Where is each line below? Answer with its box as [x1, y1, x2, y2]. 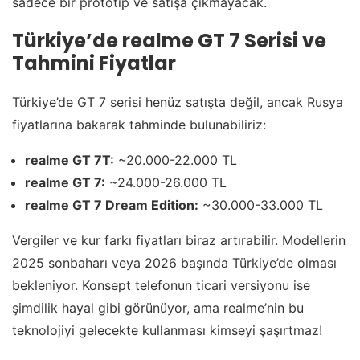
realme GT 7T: [25, 151, 114, 168]
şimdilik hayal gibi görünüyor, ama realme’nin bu [12, 299, 304, 316]
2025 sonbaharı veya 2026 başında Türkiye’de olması [12, 254, 337, 271]
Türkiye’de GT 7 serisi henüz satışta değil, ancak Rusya [12, 93, 343, 110]
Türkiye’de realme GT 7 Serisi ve [12, 27, 326, 54]
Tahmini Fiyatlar [12, 49, 176, 76]
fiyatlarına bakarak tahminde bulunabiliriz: [12, 116, 266, 133]
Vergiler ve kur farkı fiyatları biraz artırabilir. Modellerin [12, 231, 346, 248]
